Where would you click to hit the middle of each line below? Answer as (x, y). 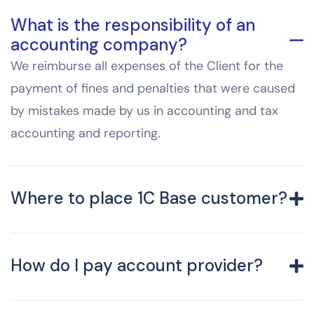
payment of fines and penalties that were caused (153, 89)
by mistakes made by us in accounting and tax (144, 111)
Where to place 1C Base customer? (149, 198)
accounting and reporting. (86, 134)
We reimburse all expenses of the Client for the (147, 66)
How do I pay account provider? (137, 266)
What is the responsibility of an (133, 25)
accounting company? (99, 45)
